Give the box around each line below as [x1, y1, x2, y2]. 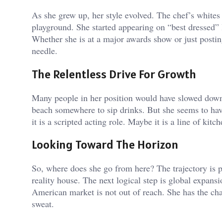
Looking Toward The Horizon [32, 137, 178, 153]
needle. [32, 44, 60, 56]
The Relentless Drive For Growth [32, 66, 196, 82]
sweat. [32, 198, 57, 210]
